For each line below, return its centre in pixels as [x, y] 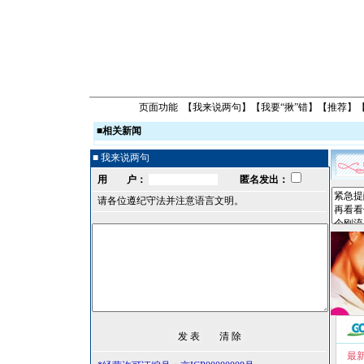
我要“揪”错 [284, 107]
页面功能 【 [165, 107]
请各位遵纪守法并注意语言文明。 [171, 201]
